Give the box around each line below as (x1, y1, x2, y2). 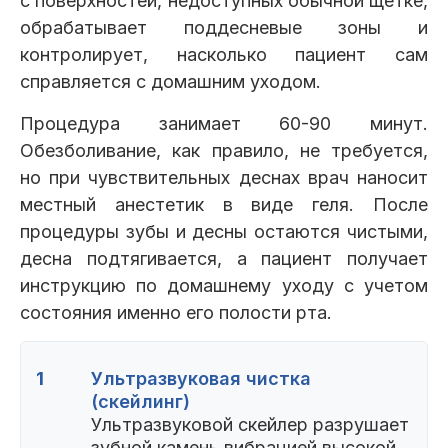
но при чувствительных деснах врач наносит (20, 167, 428, 189)
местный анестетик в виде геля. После (20, 194, 428, 216)
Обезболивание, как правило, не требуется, (20, 140, 428, 162)
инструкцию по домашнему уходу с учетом (20, 275, 428, 297)
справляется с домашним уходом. (20, 71, 321, 93)
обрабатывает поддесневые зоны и (20, 17, 428, 39)
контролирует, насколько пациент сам (20, 44, 428, 66)
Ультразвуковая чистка (91, 368, 311, 390)
